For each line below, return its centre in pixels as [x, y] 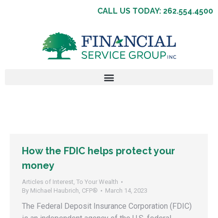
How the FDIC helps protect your [99, 151]
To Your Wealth [97, 182]
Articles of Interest [48, 182]
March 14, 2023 [126, 191]
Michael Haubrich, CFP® [64, 191]
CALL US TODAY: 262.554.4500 [155, 11]
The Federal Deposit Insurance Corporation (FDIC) [107, 206]
